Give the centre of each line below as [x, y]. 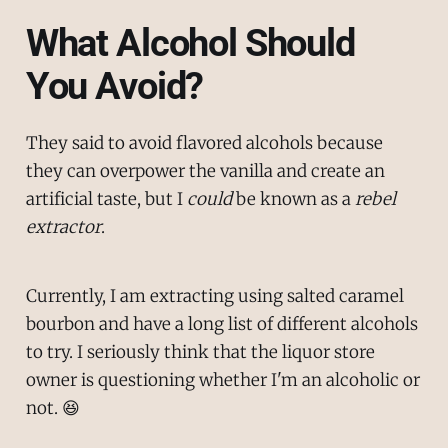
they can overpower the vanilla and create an [205, 170]
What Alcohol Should [190, 43]
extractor [63, 226]
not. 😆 [52, 407]
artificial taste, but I [106, 198]
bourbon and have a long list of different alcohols [221, 323]
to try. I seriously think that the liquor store [200, 351]
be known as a [293, 198]
